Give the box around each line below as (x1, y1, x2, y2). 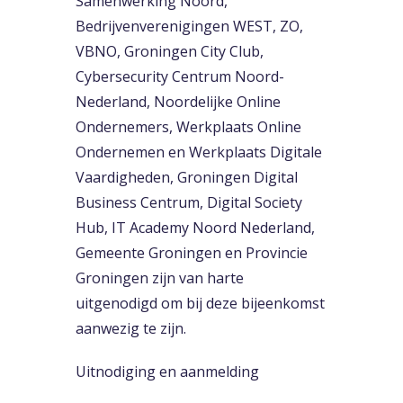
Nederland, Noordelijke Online (76, 91, 281, 112)
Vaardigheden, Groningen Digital (76, 166, 298, 187)
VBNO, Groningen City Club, (76, 40, 264, 61)
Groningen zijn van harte (76, 267, 244, 288)
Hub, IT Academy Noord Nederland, (76, 217, 315, 237)
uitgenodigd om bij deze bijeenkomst (76, 292, 325, 313)
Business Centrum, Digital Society (76, 192, 302, 212)
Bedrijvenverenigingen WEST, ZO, (76, 15, 303, 36)
